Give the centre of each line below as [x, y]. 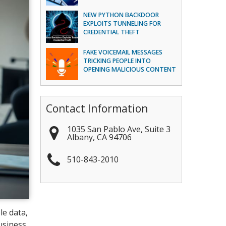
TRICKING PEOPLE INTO [117, 61]
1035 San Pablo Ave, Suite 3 [119, 129]
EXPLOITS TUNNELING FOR [122, 23]
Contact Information [97, 108]
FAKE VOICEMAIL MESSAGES [123, 52]
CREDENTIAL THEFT [112, 32]
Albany [80, 137]
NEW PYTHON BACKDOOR [121, 15]
